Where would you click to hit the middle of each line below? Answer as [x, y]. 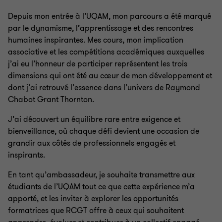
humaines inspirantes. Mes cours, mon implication [96, 40]
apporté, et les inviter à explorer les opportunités [93, 198]
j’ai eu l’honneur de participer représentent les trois [98, 64]
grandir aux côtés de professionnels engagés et [92, 143]
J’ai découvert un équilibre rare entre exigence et [94, 119]
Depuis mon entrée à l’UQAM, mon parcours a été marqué [110, 16]
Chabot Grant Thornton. [51, 99]
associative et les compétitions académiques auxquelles [106, 52]
